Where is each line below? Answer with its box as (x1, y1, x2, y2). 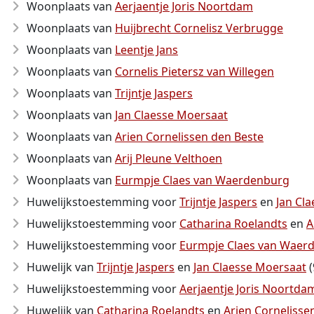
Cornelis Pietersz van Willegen (115, 64, 274, 79)
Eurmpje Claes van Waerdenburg (115, 172, 289, 188)
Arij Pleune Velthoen (115, 151, 222, 166)
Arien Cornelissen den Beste (115, 129, 264, 144)
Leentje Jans (115, 42, 178, 57)
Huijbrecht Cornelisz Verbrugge (115, 20, 283, 36)
